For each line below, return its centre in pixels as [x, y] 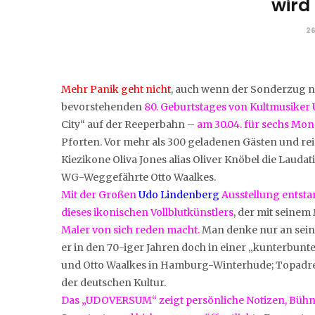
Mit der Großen [99, 194]
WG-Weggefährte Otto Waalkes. [139, 177]
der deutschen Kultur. [114, 282]
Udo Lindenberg [179, 194]
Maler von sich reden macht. [130, 230]
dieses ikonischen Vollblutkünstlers [147, 212]
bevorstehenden [103, 107]
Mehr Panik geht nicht [116, 89]
